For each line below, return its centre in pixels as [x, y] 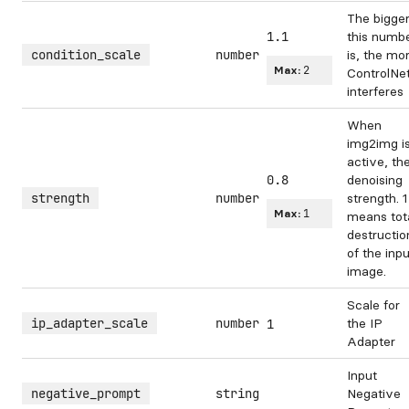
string [237, 393]
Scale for [373, 305]
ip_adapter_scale [89, 323]
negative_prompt [86, 393]
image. [367, 271]
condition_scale [86, 55]
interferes [375, 91]
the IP [365, 323]
